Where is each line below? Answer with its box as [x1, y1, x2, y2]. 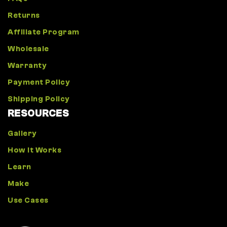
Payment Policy [8, 78, 70, 87]
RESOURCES [8, 107, 69, 120]
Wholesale [8, 45, 49, 54]
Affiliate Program [8, 28, 80, 37]
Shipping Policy [8, 95, 70, 104]
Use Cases [8, 196, 49, 205]
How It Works [8, 146, 61, 155]
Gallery [8, 129, 37, 138]
